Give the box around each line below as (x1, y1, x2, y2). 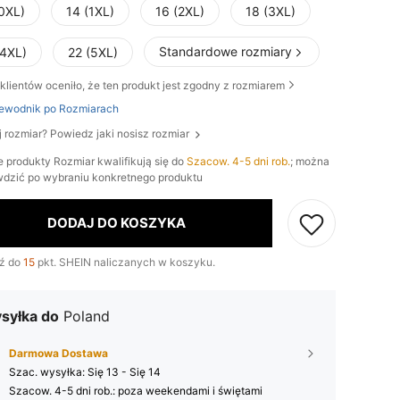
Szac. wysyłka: (9, 364, 87, 379)
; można (290, 154, 329, 168)
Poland (63, 306, 110, 325)
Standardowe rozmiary (159, 44, 292, 60)
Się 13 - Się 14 (87, 364, 161, 379)
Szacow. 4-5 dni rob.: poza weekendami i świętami (9, 383, 262, 397)
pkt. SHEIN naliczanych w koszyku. (35, 254, 215, 269)
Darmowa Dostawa (9, 346, 108, 360)
